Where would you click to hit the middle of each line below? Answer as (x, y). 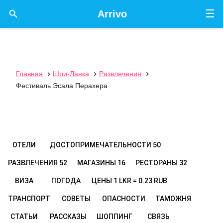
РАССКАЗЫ (68, 217)
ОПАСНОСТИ (124, 199)
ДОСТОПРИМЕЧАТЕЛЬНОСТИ (101, 145)
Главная (29, 74)
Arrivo (112, 14)
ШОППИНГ (114, 217)
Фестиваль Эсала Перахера (62, 86)
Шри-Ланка (71, 74)
